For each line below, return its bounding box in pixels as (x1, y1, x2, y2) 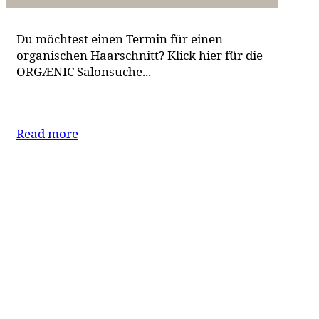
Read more (16, 125, 78, 142)
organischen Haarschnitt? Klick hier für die (16, 46, 263, 63)
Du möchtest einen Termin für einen (16, 30, 223, 47)
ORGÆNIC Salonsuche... (16, 63, 151, 80)
